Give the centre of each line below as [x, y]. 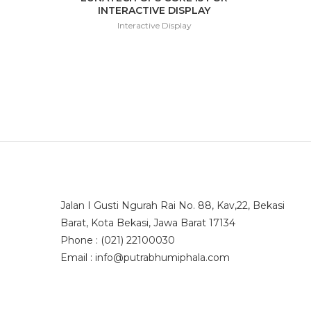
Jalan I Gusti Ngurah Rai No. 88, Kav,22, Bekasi [173, 205]
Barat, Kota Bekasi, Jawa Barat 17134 [148, 223]
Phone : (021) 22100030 [118, 240]
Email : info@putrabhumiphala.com [145, 258]
